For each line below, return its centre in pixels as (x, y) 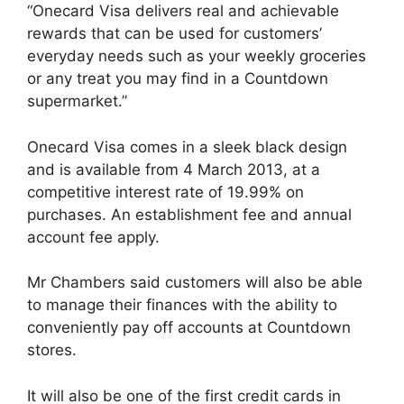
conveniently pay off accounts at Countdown (189, 328)
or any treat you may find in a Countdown (178, 79)
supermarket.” (77, 101)
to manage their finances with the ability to (182, 305)
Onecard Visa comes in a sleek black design (187, 147)
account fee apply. (93, 237)
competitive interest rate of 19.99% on (165, 192)
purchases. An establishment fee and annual (189, 214)
